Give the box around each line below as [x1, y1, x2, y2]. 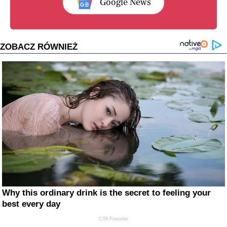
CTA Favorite [98, 216, 128, 222]
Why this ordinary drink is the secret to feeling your [2, 188, 211, 198]
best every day [2, 199, 61, 209]
